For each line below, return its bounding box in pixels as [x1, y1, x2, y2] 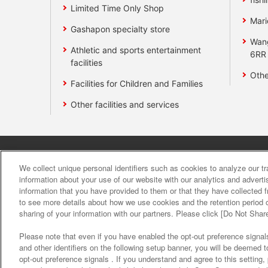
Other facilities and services [71, 99, 179, 109]
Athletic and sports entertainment [71, 44, 202, 55]
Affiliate [121, 154, 151, 165]
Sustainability [165, 154, 218, 165]
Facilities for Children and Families [71, 78, 203, 89]
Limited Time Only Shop [71, 2, 165, 13]
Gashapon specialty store [71, 23, 170, 34]
